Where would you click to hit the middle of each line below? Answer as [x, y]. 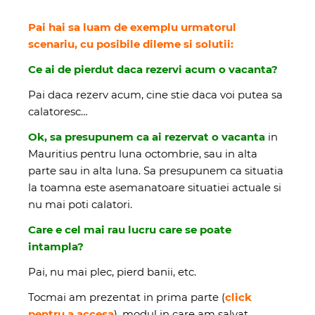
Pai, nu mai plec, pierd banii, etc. [112, 271]
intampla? [56, 246]
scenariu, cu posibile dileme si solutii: [131, 44]
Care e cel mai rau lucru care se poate [130, 229]
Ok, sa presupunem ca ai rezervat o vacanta [147, 136]
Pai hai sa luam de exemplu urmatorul [132, 27]
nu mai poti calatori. [80, 204]
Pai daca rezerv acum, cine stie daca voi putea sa [155, 94]
